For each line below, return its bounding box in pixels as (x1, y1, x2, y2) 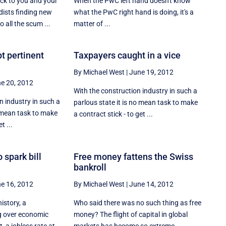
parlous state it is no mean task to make (74, 98, 198, 107)
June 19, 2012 (129, 68, 174, 77)
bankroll (74, 162, 107, 173)
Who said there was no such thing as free (74, 199, 202, 207)
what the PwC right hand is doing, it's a (74, 8, 194, 16)
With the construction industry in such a (74, 87, 198, 95)
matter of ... (74, 19, 111, 28)
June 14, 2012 (129, 180, 174, 189)
